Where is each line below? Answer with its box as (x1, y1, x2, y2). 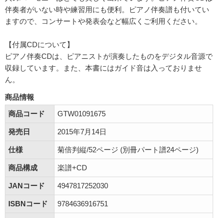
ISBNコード (8, 200, 48, 208)
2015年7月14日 (57, 127, 107, 136)
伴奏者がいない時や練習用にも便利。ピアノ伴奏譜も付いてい (5, 5, 209, 14)
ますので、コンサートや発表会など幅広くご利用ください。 (5, 17, 202, 25)
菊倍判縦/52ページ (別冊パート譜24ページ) (57, 145, 199, 154)
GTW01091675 (57, 109, 106, 118)
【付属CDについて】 (5, 40, 74, 49)
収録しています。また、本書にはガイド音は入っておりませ (5, 64, 202, 72)
